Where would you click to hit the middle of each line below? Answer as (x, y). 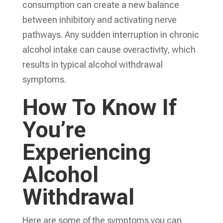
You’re (54, 129)
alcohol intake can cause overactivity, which (109, 49)
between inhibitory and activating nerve (99, 19)
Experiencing (86, 152)
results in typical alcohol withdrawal (92, 64)
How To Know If (100, 107)
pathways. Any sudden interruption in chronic (111, 34)
